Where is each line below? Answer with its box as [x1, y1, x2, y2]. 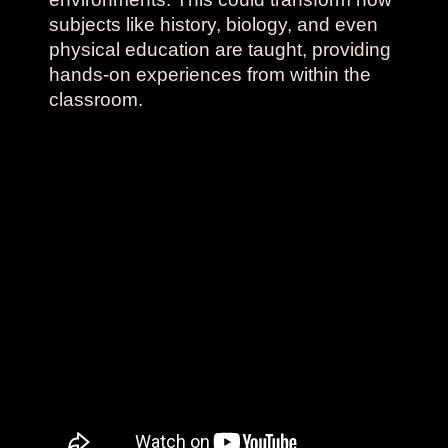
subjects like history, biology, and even [49, 14, 379, 35]
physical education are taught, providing [49, 39, 392, 60]
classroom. [49, 89, 144, 110]
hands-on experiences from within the [49, 64, 372, 85]
